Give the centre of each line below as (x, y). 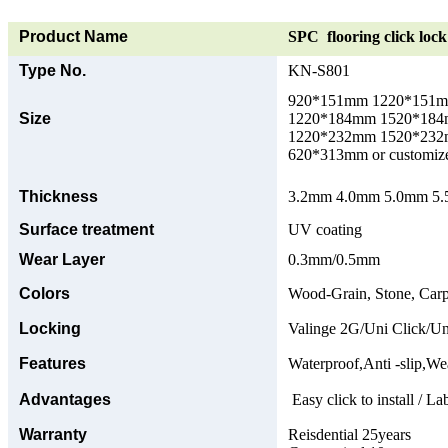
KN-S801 (319, 70)
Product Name (73, 36)
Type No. (52, 70)
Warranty (53, 434)
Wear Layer (62, 259)
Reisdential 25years (349, 434)
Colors (44, 293)
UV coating (325, 229)
